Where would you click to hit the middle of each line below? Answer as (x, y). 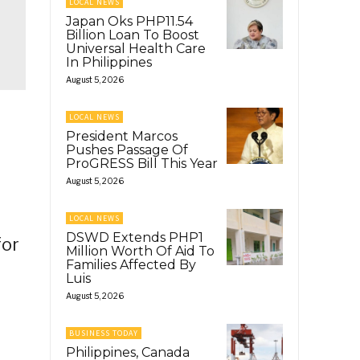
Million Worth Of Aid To (140, 251)
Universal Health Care (136, 48)
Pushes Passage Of (127, 149)
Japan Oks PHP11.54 (129, 21)
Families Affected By (131, 264)
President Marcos (122, 136)
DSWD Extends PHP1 (135, 237)
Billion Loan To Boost (133, 35)
